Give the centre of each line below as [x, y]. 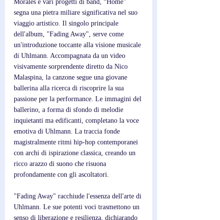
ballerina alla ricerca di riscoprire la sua [70, 88]
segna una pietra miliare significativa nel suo [77, 13]
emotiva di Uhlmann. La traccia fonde [68, 131]
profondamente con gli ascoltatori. [61, 175]
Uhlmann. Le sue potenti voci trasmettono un [78, 207]
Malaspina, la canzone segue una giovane [71, 77]
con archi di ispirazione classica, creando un [76, 153]
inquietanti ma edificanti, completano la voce [77, 121]
